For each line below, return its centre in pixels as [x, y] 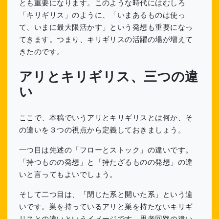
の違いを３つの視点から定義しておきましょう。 [102, 130]
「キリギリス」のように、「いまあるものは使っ [102, 15]
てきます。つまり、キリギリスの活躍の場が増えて [106, 40]
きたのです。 [42, 52]
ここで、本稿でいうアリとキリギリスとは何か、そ [106, 118]
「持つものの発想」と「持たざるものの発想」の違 [106, 162]
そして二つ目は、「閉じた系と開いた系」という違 [106, 195]
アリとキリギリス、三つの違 [109, 77]
